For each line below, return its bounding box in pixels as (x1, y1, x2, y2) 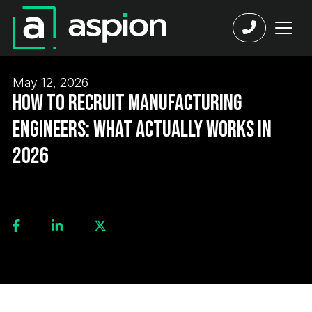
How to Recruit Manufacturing (13, 90, 242, 117)
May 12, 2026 (13, 75, 88, 90)
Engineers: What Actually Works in (13, 116, 272, 143)
